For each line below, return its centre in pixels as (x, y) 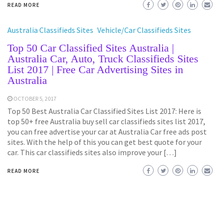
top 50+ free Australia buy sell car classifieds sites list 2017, (106, 121)
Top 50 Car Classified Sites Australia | (91, 48)
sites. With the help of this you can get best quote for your (105, 142)
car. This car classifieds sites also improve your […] (92, 152)
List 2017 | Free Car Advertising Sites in (95, 69)
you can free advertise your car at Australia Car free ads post (107, 131)
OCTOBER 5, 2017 (35, 98)
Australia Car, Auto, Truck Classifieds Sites (103, 58)
